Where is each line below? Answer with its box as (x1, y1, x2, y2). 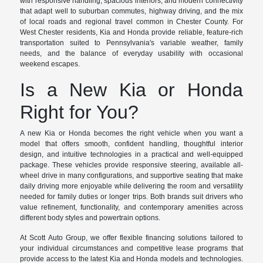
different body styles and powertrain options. (20, 214, 161, 222)
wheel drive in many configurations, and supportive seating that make (20, 171, 243, 180)
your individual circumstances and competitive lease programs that (20, 244, 243, 253)
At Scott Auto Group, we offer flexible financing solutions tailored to (20, 234, 243, 242)
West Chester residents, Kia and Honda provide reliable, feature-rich (20, 28, 243, 37)
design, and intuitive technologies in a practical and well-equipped (20, 150, 243, 159)
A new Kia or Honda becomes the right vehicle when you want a (20, 129, 243, 138)
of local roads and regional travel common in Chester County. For (20, 18, 243, 26)
